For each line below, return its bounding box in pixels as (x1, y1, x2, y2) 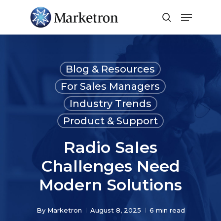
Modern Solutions (39, 175, 182, 194)
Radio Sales (64, 138, 157, 157)
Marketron (47, 206, 82, 214)
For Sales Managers (61, 80, 160, 92)
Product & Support (63, 115, 158, 127)
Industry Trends (69, 98, 151, 110)
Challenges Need (41, 156, 180, 176)
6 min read (149, 206, 185, 214)
